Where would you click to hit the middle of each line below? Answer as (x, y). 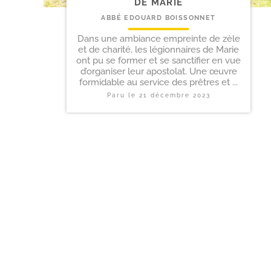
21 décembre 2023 (175, 95)
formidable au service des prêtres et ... (158, 82)
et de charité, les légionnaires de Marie (158, 49)
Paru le (123, 95)
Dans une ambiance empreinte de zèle (158, 38)
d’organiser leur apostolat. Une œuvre (158, 71)
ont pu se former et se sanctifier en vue (158, 60)
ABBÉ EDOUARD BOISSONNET (158, 18)
